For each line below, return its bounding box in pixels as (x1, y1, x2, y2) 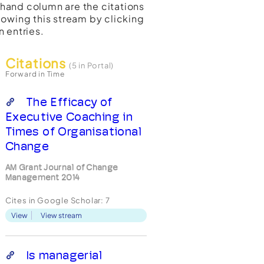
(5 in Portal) (68, 61, 114, 70)
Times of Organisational (5, 124, 142, 138)
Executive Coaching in (5, 110, 133, 124)
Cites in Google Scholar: (5, 196, 105, 205)
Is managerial (25, 248, 103, 262)
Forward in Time (5, 70, 65, 78)
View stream (40, 211, 82, 220)
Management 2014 (5, 173, 80, 182)
